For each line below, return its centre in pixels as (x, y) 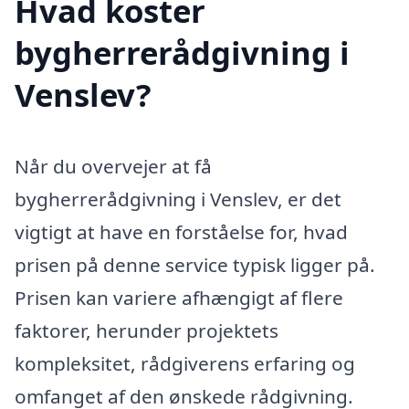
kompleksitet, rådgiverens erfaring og (185, 363)
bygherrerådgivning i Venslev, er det (178, 199)
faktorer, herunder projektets (147, 330)
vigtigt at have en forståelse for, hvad (181, 231)
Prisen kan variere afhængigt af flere (179, 297)
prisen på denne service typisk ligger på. (195, 264)
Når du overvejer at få (113, 166)
